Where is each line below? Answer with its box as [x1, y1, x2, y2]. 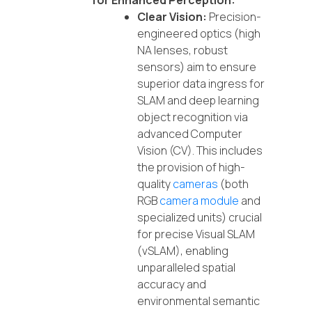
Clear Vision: [137, 9, 207, 25]
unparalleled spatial [137, 260, 235, 276]
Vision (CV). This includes [137, 143, 263, 159]
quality [137, 176, 173, 192]
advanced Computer [137, 126, 242, 142]
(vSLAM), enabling [137, 243, 228, 259]
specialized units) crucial [137, 210, 262, 226]
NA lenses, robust [137, 42, 228, 58]
